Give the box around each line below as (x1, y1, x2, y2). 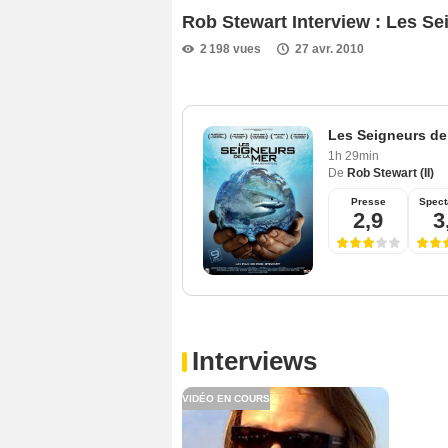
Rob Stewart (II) (347, 166, 434, 181)
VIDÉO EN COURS (182, 393, 270, 405)
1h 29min (328, 149, 379, 164)
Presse (350, 196, 386, 208)
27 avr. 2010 (295, 41, 364, 56)
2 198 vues (200, 41, 261, 56)
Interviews (192, 346, 317, 377)
